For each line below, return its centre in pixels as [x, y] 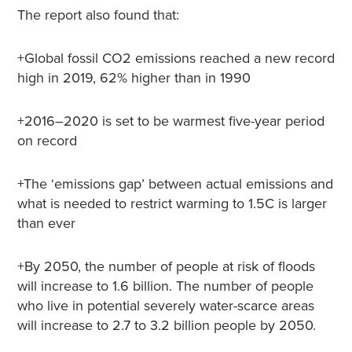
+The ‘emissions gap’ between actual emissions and [175, 184]
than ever [46, 223]
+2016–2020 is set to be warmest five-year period [170, 121]
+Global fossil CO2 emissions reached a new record [176, 58]
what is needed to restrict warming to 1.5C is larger [172, 203]
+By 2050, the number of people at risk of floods [166, 266]
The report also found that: [98, 15]
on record [47, 141]
